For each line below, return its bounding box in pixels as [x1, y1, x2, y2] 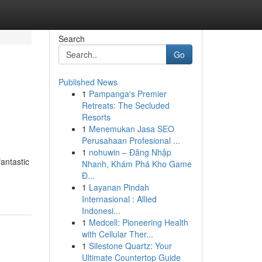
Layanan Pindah [88, 181, 149, 193]
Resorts [81, 111, 111, 123]
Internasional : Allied [81, 193, 157, 205]
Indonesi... [81, 205, 120, 216]
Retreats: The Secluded [81, 99, 170, 111]
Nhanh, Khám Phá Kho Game [81, 158, 192, 170]
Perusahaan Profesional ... [81, 135, 180, 146]
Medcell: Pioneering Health [88, 216, 188, 228]
